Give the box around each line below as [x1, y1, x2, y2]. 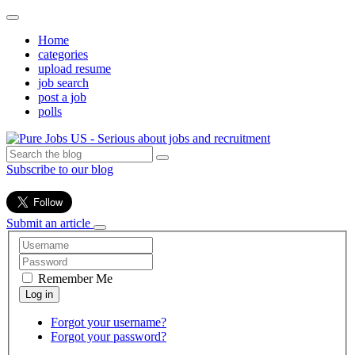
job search [38, 76, 89, 90]
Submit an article [6, 216, 90, 230]
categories [38, 48, 88, 61]
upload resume [38, 62, 111, 75]
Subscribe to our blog [6, 162, 113, 176]
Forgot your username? [51, 315, 166, 329]
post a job [38, 90, 86, 104]
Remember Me [35, 271, 113, 285]
